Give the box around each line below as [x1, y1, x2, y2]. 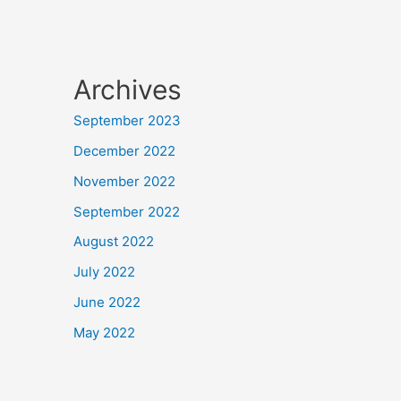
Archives [73, 73, 183, 107]
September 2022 [73, 202, 181, 220]
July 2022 [73, 263, 136, 281]
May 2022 [73, 323, 136, 341]
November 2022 [73, 172, 176, 190]
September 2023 [73, 112, 182, 130]
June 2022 [73, 293, 141, 311]
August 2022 [73, 233, 155, 251]
